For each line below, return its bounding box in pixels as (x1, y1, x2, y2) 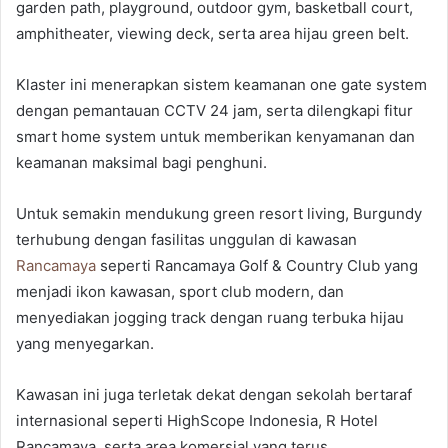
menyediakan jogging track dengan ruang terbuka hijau (16, 308, 404, 328)
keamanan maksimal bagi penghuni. (16, 153, 267, 173)
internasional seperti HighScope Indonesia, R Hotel (16, 411, 378, 431)
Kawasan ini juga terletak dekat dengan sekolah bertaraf (16, 385, 412, 405)
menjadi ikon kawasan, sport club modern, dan (16, 282, 344, 302)
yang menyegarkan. (16, 334, 154, 354)
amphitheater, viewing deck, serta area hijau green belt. (16, 24, 409, 44)
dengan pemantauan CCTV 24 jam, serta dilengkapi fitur (16, 101, 413, 121)
